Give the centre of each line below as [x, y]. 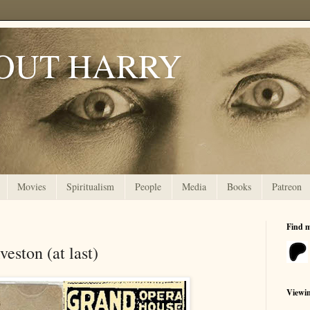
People [148, 187]
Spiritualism [90, 187]
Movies [31, 187]
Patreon [287, 187]
